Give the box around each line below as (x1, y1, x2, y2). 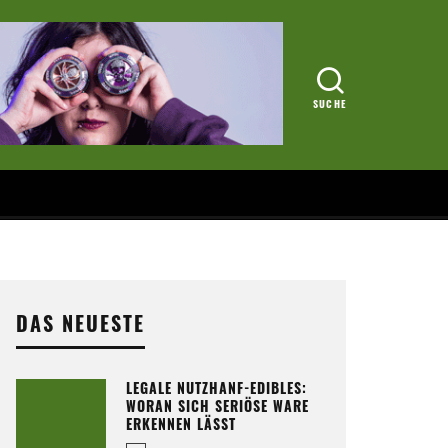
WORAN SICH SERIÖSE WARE (126, 395, 309, 416)
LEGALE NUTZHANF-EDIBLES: (126, 377, 307, 398)
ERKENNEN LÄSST (126, 413, 236, 434)
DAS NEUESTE (16, 308, 145, 338)
